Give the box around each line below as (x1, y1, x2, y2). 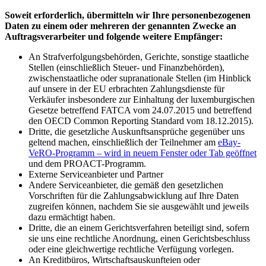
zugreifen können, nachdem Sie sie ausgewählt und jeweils (28, 201, 249, 211)
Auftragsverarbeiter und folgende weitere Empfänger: (5, 31, 223, 42)
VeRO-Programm (28, 147, 94, 158)
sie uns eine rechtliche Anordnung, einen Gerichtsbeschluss (28, 233, 250, 243)
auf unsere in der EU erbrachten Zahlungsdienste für (28, 83, 224, 94)
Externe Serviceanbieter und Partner (28, 169, 163, 179)
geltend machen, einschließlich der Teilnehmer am (28, 137, 218, 147)
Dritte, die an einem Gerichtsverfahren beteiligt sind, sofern (28, 222, 249, 233)
